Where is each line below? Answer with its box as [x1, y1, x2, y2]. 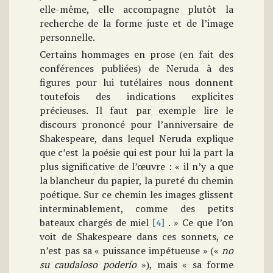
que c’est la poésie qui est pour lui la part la [40, 146, 233, 160]
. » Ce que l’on [165, 216, 234, 230]
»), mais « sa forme [136, 258, 234, 272]
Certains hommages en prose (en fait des [40, 48, 233, 62]
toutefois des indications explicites [40, 90, 233, 104]
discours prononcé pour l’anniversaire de [40, 118, 233, 132]
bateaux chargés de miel [40, 216, 152, 230]
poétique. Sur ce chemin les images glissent [40, 188, 233, 202]
